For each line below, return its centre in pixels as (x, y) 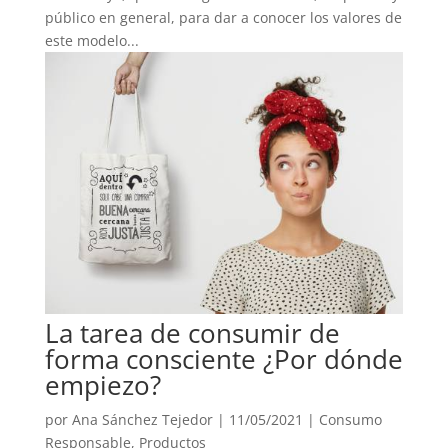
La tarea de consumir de (192, 332)
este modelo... (91, 40)
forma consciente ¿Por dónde (223, 358)
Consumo (350, 419)
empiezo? (102, 384)
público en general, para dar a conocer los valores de (223, 17)
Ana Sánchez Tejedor (142, 419)
